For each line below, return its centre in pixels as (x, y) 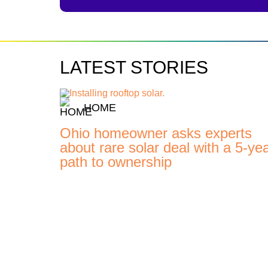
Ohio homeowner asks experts (156, 133)
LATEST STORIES (134, 67)
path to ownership (115, 162)
